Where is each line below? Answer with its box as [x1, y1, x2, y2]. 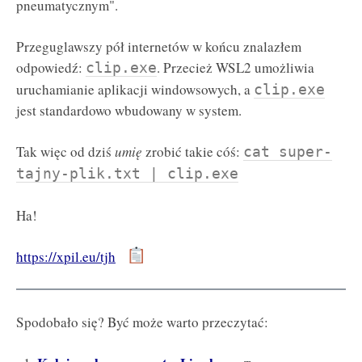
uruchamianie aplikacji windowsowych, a [16, 79, 254, 99]
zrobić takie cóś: [145, 142, 243, 162]
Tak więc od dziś [16, 142, 115, 162]
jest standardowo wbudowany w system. [16, 100, 242, 120]
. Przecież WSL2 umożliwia [157, 57, 314, 77]
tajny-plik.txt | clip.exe [16, 165, 238, 183]
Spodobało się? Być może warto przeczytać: [16, 313, 268, 332]
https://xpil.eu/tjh [16, 246, 116, 266]
